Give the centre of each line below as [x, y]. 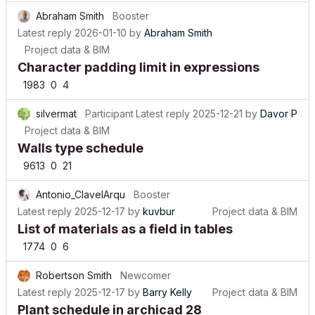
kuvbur [159, 201]
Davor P [279, 103]
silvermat [56, 103]
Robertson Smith [74, 265]
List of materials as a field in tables [125, 218]
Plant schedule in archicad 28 [110, 299]
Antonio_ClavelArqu [81, 184]
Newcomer [146, 265]
